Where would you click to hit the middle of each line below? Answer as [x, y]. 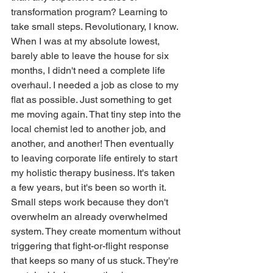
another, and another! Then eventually [94, 143]
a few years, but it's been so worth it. [89, 187]
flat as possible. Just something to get [92, 99]
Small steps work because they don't [91, 202]
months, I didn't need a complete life [89, 70]
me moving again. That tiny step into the [97, 114]
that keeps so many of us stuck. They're [96, 260]
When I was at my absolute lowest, [87, 41]
